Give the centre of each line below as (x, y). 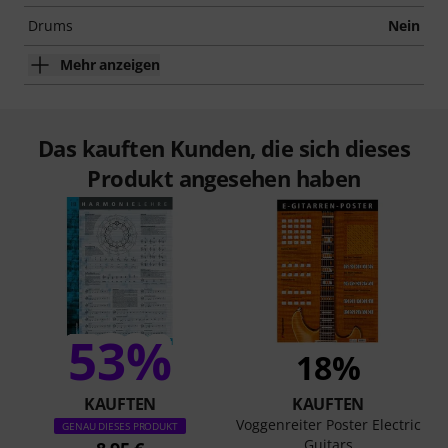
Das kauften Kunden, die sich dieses (224, 148)
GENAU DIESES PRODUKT (120, 426)
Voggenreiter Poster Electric (328, 424)
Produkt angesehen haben (224, 178)
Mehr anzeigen (110, 64)
